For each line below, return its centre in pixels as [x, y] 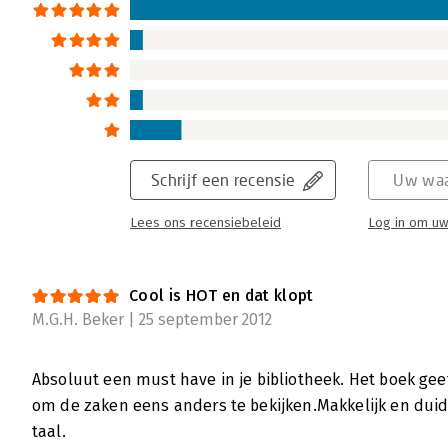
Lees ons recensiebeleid [205, 223]
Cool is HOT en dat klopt [221, 296]
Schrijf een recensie [223, 180]
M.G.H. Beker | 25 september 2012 [152, 320]
